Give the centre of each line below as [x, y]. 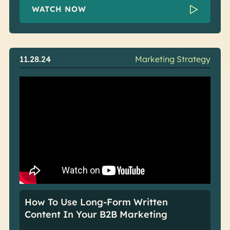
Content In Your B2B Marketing [96, 215]
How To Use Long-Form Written [96, 202]
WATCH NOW [59, 9]
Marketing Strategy [173, 59]
